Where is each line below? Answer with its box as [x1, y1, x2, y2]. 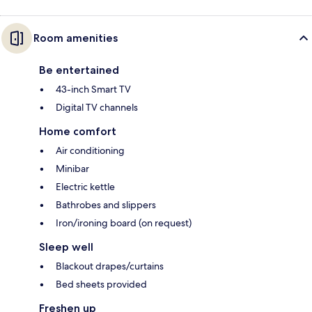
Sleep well [39, 240, 93, 253]
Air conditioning [56, 143, 125, 157]
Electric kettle [56, 180, 115, 193]
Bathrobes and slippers [56, 198, 156, 211]
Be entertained [39, 63, 119, 77]
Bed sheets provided [56, 277, 147, 290]
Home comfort [39, 124, 116, 138]
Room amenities [33, 31, 118, 45]
